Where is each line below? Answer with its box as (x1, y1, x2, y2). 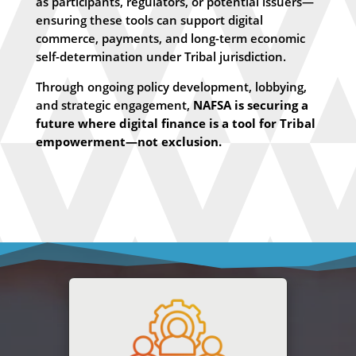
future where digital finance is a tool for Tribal (35, 115, 315, 132)
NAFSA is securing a (192, 97, 308, 114)
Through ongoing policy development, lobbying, (35, 79, 307, 95)
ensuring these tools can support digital (35, 12, 263, 29)
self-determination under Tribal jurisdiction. (35, 48, 286, 65)
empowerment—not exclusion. (35, 133, 222, 150)
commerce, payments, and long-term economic (35, 30, 305, 47)
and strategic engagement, (35, 97, 193, 114)
